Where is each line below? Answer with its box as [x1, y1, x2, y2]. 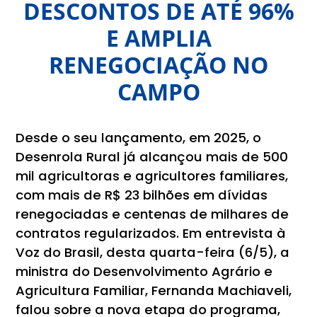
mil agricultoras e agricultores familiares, [16, 166, 289, 185]
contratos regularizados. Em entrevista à [16, 224, 287, 242]
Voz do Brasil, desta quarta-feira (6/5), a [16, 243, 290, 261]
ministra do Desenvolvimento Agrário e [16, 262, 273, 280]
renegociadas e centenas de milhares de [16, 204, 289, 223]
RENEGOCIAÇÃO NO [49, 49, 268, 80]
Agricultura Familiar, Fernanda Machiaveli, [16, 281, 292, 299]
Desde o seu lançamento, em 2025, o [16, 128, 262, 146]
